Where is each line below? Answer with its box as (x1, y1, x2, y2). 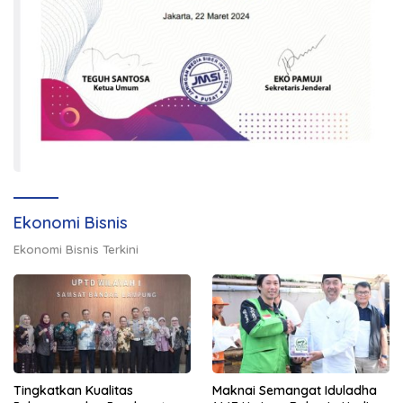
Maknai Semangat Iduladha (212, 382, 377, 399)
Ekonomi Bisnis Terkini (13, 242, 139, 257)
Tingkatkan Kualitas (13, 382, 133, 399)
